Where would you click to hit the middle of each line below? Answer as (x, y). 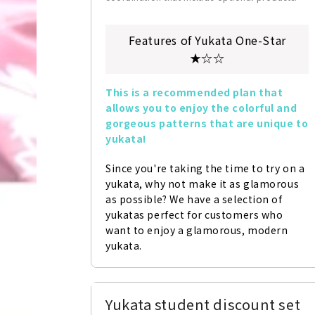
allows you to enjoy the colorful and (201, 107)
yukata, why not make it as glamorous (202, 183)
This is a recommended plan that (194, 92)
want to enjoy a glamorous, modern (197, 230)
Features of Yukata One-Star (207, 40)
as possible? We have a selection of (194, 199)
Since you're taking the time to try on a (205, 168)
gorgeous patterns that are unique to (207, 123)
